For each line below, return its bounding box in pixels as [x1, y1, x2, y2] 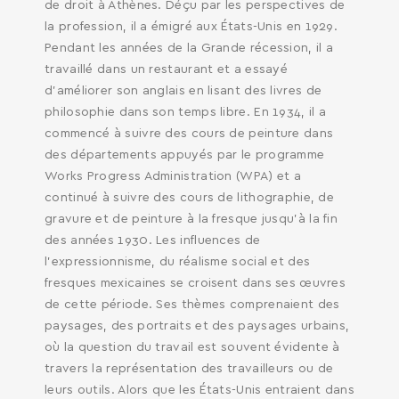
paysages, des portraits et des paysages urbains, [45, 320, 350, 332]
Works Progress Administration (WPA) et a [45, 170, 302, 183]
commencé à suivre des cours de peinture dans [45, 127, 334, 140]
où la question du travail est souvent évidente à [45, 341, 340, 354]
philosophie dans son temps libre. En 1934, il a [45, 106, 327, 118]
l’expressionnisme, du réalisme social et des [45, 256, 311, 268]
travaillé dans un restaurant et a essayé [45, 63, 289, 76]
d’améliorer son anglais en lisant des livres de [45, 85, 322, 97]
